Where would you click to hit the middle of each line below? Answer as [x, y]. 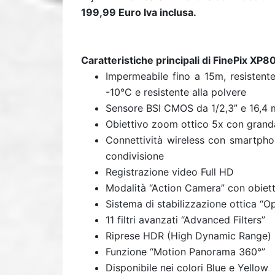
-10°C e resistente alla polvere [176, 92]
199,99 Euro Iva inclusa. [139, 12]
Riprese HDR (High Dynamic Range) [188, 235]
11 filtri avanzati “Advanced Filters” [185, 219]
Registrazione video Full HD [170, 172]
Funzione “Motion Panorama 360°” [185, 251]
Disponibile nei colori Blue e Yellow [187, 267]
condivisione [135, 156]
